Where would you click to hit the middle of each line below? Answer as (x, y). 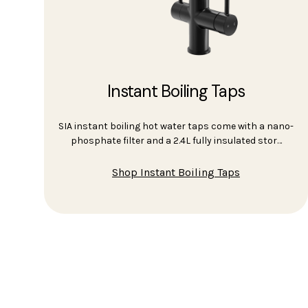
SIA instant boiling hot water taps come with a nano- (176, 126)
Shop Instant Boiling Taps (176, 173)
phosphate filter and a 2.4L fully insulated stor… (176, 141)
